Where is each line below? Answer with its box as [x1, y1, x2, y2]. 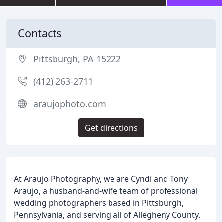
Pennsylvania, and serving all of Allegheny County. [14, 209, 200, 220]
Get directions [84, 122, 138, 133]
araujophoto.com [33, 98, 106, 110]
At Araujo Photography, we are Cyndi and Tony [14, 173, 188, 184]
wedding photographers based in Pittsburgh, [14, 197, 184, 208]
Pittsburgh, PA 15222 [33, 53, 121, 65]
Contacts [18, 26, 61, 40]
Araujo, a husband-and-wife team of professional [14, 185, 198, 196]
